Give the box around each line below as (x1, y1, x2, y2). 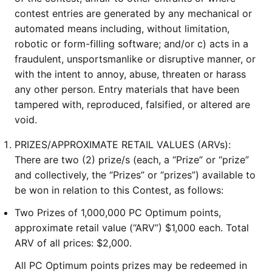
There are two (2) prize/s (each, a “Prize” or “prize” (15, 154, 249, 166)
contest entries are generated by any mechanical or (15, 7, 252, 19)
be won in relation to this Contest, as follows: (15, 184, 223, 196)
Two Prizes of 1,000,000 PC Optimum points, (15, 206, 221, 219)
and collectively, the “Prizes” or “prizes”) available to (15, 169, 256, 181)
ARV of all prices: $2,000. (15, 237, 132, 249)
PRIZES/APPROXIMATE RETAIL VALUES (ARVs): (15, 138, 231, 151)
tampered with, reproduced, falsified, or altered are (15, 98, 250, 110)
